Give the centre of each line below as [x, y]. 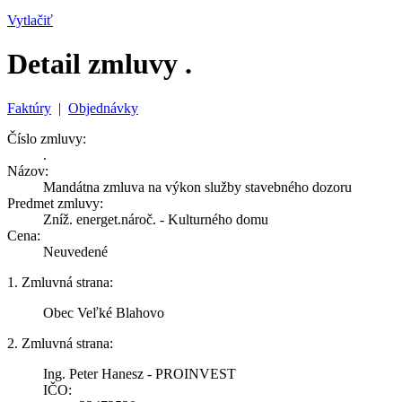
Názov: [28, 170]
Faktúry [29, 108]
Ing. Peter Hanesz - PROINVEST [140, 373]
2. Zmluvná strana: [60, 343]
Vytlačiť [30, 20]
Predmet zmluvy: [55, 203]
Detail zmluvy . [100, 64]
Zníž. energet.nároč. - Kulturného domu [156, 219]
